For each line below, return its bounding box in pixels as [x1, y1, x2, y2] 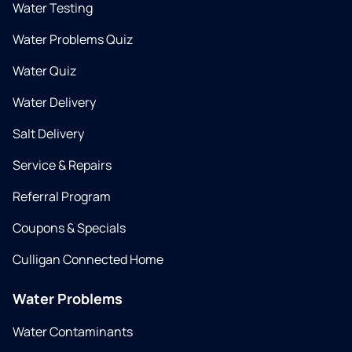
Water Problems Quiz [13, 31, 133, 49]
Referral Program [13, 188, 111, 206]
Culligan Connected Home [13, 251, 163, 269]
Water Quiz [13, 62, 76, 80]
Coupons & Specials [13, 219, 126, 237]
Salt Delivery [13, 125, 84, 143]
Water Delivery [13, 93, 96, 112]
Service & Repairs [13, 156, 112, 174]
